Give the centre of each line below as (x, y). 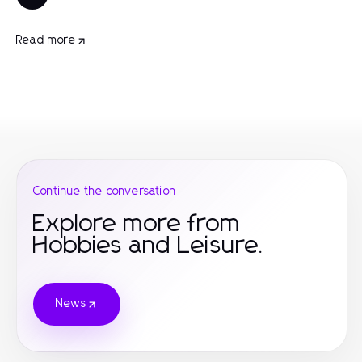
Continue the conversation (105, 192)
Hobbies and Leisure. (149, 246)
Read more (46, 40)
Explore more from (137, 224)
